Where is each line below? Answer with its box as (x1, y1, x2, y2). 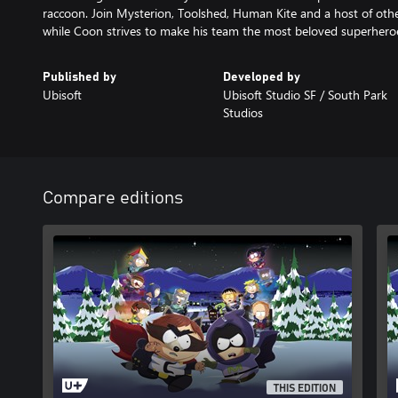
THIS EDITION (274, 383, 337, 394)
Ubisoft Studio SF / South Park (222, 86, 387, 103)
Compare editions (43, 189, 183, 207)
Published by (43, 71, 116, 84)
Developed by (222, 71, 300, 84)
